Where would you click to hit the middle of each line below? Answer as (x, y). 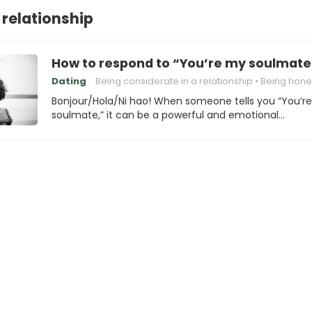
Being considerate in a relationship (174, 81)
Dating (69, 81)
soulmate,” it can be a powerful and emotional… (168, 115)
